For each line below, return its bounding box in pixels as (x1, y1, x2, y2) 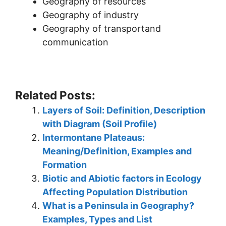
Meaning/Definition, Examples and (42, 145, 192, 156)
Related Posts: (15, 88, 95, 102)
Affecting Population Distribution (42, 186, 188, 197)
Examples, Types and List (42, 213, 152, 224)
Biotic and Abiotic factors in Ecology (42, 173, 202, 184)
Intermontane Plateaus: (42, 132, 145, 143)
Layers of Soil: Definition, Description (42, 104, 205, 116)
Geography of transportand (42, 23, 161, 34)
